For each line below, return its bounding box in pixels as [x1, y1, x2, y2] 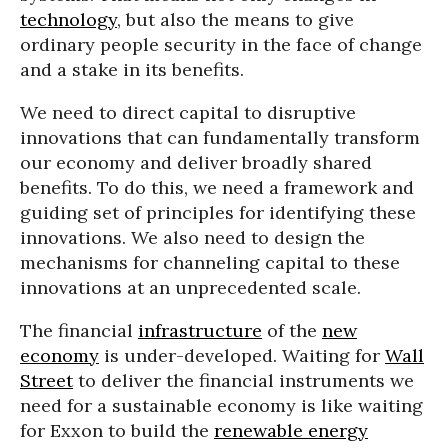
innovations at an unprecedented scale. [20, 276, 361, 300]
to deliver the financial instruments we [73, 369, 414, 393]
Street [20, 369, 73, 393]
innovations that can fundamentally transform [20, 126, 420, 150]
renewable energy [214, 419, 368, 443]
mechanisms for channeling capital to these [20, 251, 400, 275]
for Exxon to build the [20, 419, 214, 443]
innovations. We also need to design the [20, 226, 365, 250]
